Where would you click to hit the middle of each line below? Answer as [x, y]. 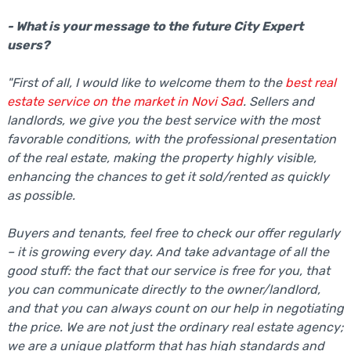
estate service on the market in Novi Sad [125, 101]
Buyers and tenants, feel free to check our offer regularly [173, 233]
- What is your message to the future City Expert [155, 26]
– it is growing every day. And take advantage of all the [168, 252]
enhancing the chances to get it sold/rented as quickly [168, 177]
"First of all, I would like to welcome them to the [146, 83]
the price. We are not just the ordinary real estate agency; [175, 327]
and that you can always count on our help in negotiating [175, 308]
